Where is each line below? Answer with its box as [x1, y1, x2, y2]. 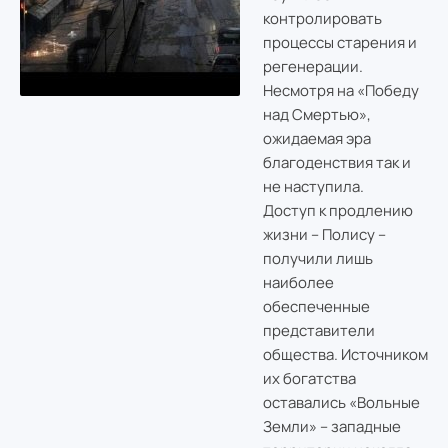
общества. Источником [262, 344, 428, 366]
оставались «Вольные [262, 392, 420, 414]
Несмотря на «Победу [262, 80, 419, 102]
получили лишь [262, 248, 373, 270]
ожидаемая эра [262, 128, 371, 150]
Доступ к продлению [262, 200, 413, 222]
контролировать [262, 8, 382, 30]
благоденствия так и [262, 152, 411, 174]
